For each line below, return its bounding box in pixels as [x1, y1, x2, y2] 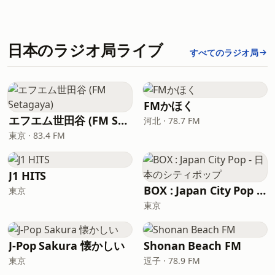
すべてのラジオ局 [190, 47, 258, 58]
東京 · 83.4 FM [9, 130, 65, 141]
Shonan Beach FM [144, 238, 241, 253]
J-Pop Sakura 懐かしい [9, 238, 125, 253]
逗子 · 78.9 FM [144, 255, 200, 266]
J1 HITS [9, 168, 47, 183]
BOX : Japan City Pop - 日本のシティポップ [257, 183, 266, 198]
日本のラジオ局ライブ [7, 40, 164, 60]
